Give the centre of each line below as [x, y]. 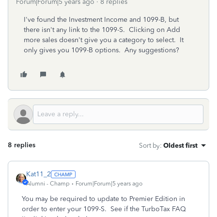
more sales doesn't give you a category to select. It [104, 40]
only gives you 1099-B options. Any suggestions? [101, 50]
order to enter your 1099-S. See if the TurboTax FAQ [104, 209]
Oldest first [180, 145]
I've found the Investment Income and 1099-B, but [101, 20]
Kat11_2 [39, 174]
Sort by [149, 145]
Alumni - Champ [48, 184]
